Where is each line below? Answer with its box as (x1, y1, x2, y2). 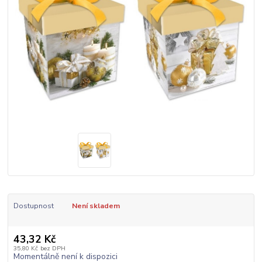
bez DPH (40, 243, 65, 253)
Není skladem (71, 201, 120, 211)
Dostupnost (13, 201, 54, 211)
